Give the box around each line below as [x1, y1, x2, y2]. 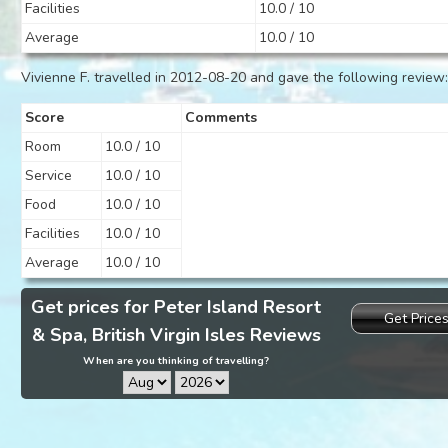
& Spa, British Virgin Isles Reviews [31, 323, 321, 347]
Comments [185, 108, 258, 127]
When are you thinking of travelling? [83, 353, 270, 368]
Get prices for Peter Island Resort [31, 295, 322, 319]
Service [25, 166, 73, 185]
